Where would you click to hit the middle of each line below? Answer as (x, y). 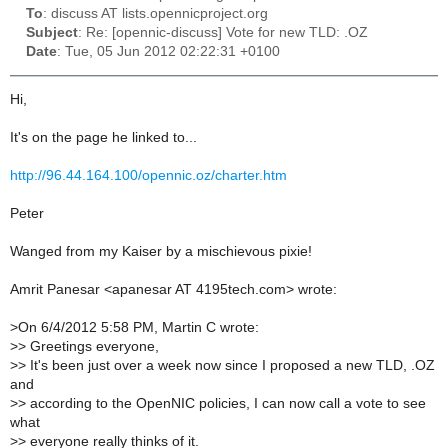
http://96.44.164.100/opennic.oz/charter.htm (148, 176)
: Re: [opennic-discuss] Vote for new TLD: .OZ (223, 33)
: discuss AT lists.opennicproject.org (155, 14)
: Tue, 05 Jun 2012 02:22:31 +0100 (168, 52)
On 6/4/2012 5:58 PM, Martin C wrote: (138, 328)
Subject (52, 33)
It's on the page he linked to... (103, 138)
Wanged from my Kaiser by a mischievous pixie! (161, 252)
